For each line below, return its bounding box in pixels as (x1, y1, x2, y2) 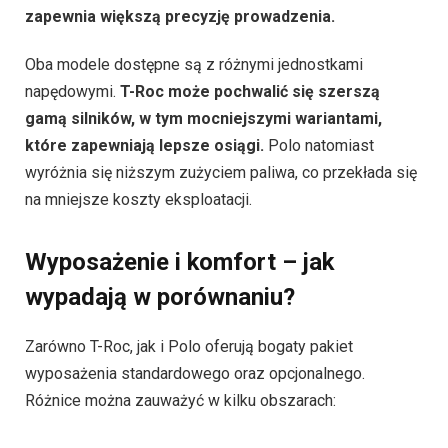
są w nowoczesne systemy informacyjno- (50, 393, 342, 413)
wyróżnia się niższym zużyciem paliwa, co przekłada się (25, 83, 417, 102)
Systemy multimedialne (50, 366, 225, 386)
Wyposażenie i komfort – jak (25, 168, 334, 197)
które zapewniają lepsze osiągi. (25, 56, 264, 75)
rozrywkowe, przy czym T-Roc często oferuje (50, 420, 365, 440)
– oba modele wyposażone (225, 366, 419, 386)
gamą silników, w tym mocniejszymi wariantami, (25, 29, 382, 48)
